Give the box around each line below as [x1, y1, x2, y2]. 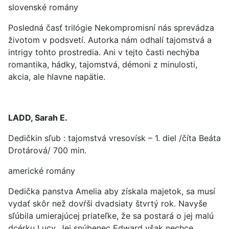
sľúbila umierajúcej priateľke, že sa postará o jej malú [8, 211, 214, 221]
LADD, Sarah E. [8, 112, 67, 123]
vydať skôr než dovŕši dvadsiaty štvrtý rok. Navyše [8, 198, 207, 209]
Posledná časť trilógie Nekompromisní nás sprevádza [8, 22, 214, 33]
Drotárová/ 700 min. [8, 145, 86, 155]
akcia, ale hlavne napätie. [8, 72, 105, 82]
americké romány [8, 166, 75, 176]
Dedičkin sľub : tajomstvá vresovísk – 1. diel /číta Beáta [8, 133, 221, 143]
